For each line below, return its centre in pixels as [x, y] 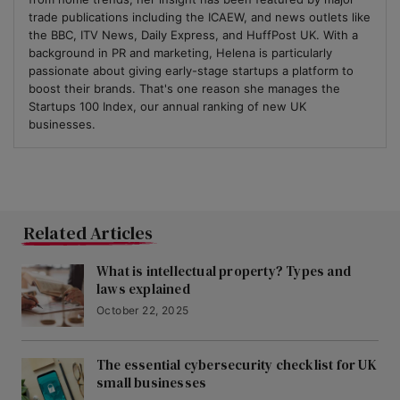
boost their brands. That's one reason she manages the [184, 89]
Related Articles [88, 233]
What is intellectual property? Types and [224, 271]
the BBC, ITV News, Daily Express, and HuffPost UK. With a [193, 35]
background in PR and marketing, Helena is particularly [180, 53]
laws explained [143, 289]
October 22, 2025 [143, 311]
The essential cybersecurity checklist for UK [237, 365]
